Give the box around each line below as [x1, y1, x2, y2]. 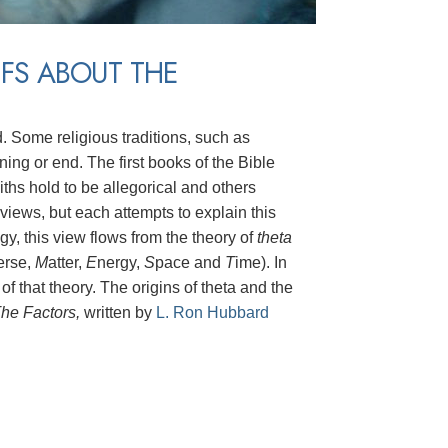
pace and [155, 254, 225, 272]
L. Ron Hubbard [156, 304, 269, 322]
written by [80, 304, 156, 322]
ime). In [235, 254, 287, 272]
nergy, [97, 254, 144, 272]
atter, [48, 254, 86, 272]
